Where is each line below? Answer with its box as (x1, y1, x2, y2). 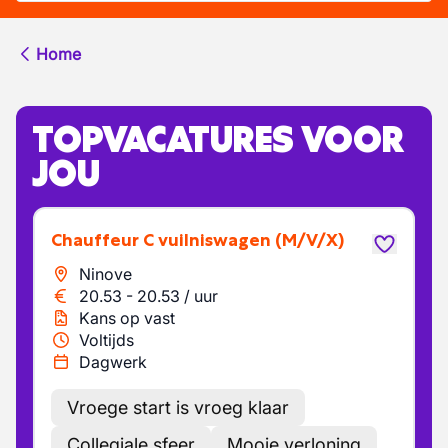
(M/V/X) (275, 229, 344, 251)
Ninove (79, 264, 132, 284)
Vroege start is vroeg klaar (67, 397, 289, 418)
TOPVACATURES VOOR (32, 116, 404, 162)
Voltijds (79, 330, 134, 350)
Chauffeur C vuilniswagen (62, 229, 271, 251)
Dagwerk (79, 352, 147, 372)
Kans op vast (79, 308, 175, 328)
